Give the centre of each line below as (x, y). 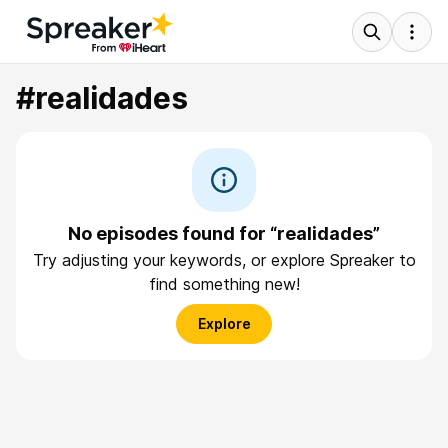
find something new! (224, 284)
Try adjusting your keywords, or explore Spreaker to (224, 260)
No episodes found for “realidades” (224, 233)
